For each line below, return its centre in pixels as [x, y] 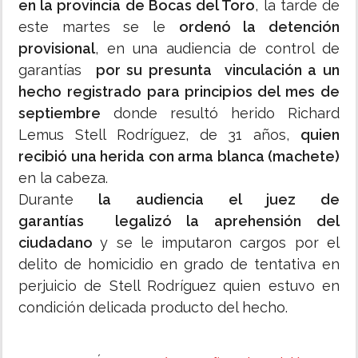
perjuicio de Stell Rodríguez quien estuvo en [179, 286]
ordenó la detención [259, 27]
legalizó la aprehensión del [227, 221]
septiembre [60, 113]
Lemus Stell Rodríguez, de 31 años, [159, 135]
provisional [57, 49]
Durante [46, 200]
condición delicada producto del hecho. [153, 308]
